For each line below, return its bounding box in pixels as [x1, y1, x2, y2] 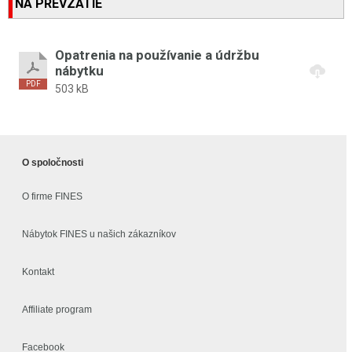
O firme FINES [22, 190, 82, 202]
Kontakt [22, 266, 54, 277]
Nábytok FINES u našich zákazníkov [22, 228, 176, 240]
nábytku [55, 62, 104, 79]
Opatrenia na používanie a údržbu [55, 46, 259, 63]
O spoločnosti [22, 156, 83, 168]
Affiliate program [22, 303, 92, 315]
